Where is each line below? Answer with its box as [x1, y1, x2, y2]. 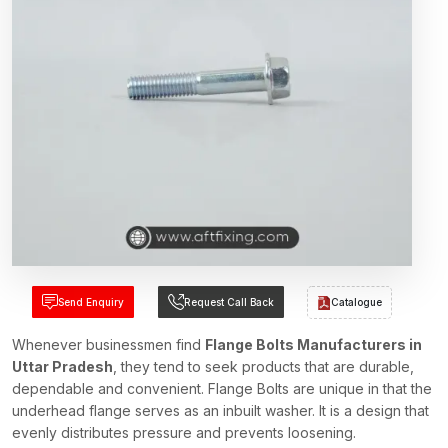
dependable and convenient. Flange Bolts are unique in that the [12, 380, 432, 397]
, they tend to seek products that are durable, [113, 358, 414, 375]
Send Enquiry [57, 296, 124, 308]
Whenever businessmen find [12, 336, 205, 353]
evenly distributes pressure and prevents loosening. [12, 424, 356, 441]
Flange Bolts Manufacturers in [205, 336, 422, 353]
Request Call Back [183, 296, 274, 308]
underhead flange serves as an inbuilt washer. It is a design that [12, 402, 429, 419]
